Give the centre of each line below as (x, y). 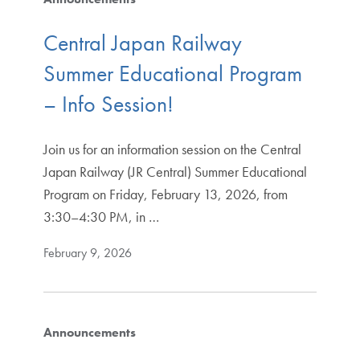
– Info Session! (108, 104)
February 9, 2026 (87, 253)
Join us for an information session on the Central (172, 149)
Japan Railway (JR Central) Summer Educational (175, 172)
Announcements (89, 333)
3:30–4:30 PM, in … (101, 217)
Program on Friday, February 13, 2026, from (165, 194)
